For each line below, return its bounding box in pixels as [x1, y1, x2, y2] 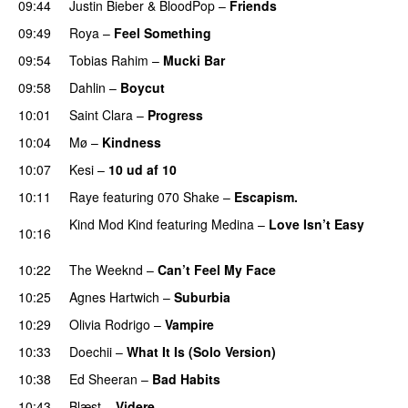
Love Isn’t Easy [269, 214, 364, 233]
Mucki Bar [163, 50, 225, 69]
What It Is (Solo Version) [127, 342, 276, 361]
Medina [211, 214, 254, 233]
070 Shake [158, 187, 219, 206]
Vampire [165, 314, 214, 333]
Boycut [120, 77, 165, 97]
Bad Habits [152, 369, 220, 388]
